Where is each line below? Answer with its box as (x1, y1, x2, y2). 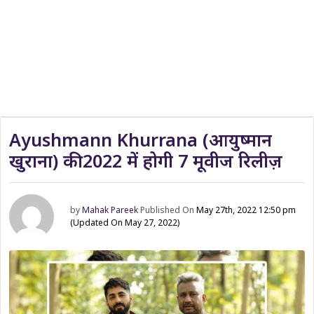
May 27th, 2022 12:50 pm (196, 204, 296, 216)
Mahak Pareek (82, 204, 139, 216)
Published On (140, 204, 197, 216)
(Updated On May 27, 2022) (70, 217, 180, 228)
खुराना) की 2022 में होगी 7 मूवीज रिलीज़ (9, 149, 282, 172)
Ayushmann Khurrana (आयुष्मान (9, 128, 272, 151)
